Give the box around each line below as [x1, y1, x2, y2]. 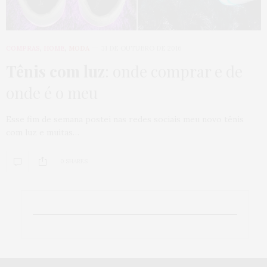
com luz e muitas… [6, 126, 79, 138]
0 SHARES [60, 157, 88, 166]
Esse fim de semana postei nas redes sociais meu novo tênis [6, 113, 244, 125]
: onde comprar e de [105, 60, 243, 82]
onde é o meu [6, 82, 98, 103]
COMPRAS [6, 44, 40, 52]
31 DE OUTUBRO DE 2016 [101, 44, 182, 52]
